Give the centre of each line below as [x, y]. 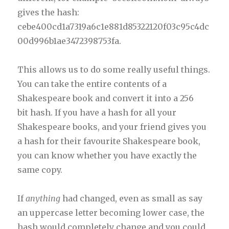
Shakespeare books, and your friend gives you [112, 127]
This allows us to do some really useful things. [114, 69]
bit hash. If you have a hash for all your [97, 112]
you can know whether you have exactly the [107, 155]
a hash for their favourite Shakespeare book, [109, 141]
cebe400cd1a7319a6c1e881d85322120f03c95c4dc [113, 26]
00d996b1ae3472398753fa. [70, 41]
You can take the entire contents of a [92, 84]
